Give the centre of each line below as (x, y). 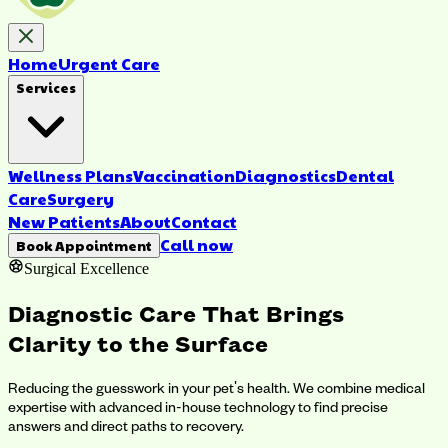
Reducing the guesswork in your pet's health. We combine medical (216, 387)
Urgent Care (109, 63)
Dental (365, 175)
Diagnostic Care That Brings (176, 312)
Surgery (80, 198)
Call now (196, 244)
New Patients (64, 221)
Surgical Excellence (86, 268)
